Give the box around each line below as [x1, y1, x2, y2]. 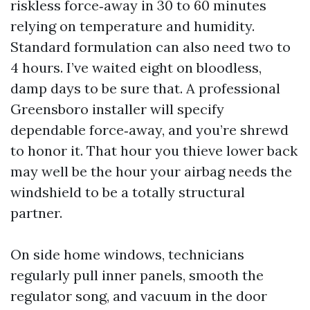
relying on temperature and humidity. [10, 17, 255, 35]
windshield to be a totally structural [10, 183, 245, 201]
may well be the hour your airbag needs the [10, 163, 292, 180]
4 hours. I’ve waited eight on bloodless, [10, 59, 262, 76]
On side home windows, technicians [10, 246, 244, 263]
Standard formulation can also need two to [10, 38, 291, 55]
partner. [10, 204, 62, 221]
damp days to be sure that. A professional [10, 80, 280, 97]
